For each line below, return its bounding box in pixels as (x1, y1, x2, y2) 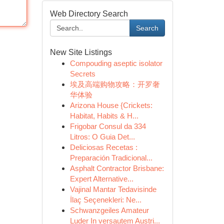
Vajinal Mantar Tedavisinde (69, 185, 156, 193)
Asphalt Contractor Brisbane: (69, 164, 164, 172)
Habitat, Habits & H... (69, 111, 138, 120)
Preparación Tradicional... (69, 153, 152, 162)
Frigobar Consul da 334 (69, 122, 146, 130)
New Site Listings (49, 48, 112, 56)
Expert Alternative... (69, 174, 133, 183)
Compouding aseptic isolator (69, 59, 162, 67)
